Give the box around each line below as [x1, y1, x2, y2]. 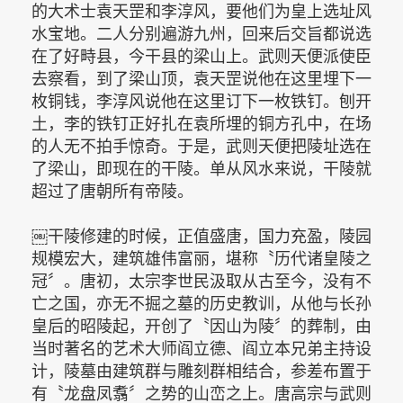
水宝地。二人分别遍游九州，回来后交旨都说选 [31, 24, 372, 43]
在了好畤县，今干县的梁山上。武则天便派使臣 [31, 47, 372, 66]
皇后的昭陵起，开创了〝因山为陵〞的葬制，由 [31, 317, 372, 336]
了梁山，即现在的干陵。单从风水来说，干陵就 [31, 159, 372, 178]
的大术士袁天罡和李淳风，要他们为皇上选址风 [31, 2, 372, 21]
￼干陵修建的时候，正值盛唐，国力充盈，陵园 [31, 227, 372, 246]
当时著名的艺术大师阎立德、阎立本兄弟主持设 [31, 339, 372, 358]
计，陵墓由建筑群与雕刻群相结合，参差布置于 [31, 362, 372, 381]
